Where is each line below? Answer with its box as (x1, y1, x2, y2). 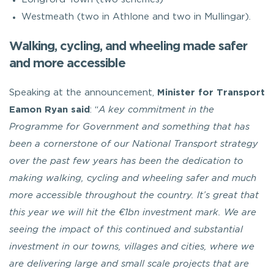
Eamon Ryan (9, 105, 68, 114)
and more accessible (9, 57, 125, 69)
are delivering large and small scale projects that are (9, 259, 249, 268)
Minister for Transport (157, 88, 265, 97)
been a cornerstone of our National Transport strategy (9, 139, 258, 149)
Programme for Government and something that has (9, 122, 250, 131)
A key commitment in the (98, 105, 214, 114)
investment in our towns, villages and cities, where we (9, 242, 254, 251)
